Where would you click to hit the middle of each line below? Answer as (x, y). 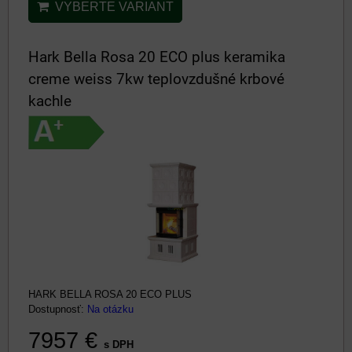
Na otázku (110, 309)
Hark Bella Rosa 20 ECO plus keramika (157, 57)
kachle (50, 101)
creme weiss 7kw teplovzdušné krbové (156, 79)
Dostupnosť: (58, 309)
